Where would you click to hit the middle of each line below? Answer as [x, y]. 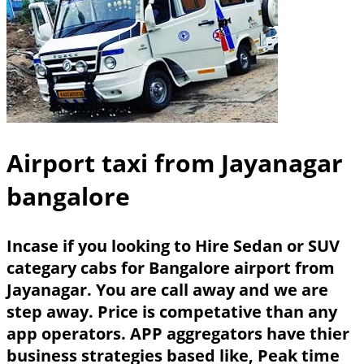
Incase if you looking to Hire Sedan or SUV [173, 245]
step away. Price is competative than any [172, 311]
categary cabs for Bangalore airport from [171, 267]
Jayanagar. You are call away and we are [167, 289]
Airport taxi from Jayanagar [175, 163]
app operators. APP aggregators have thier [178, 333]
